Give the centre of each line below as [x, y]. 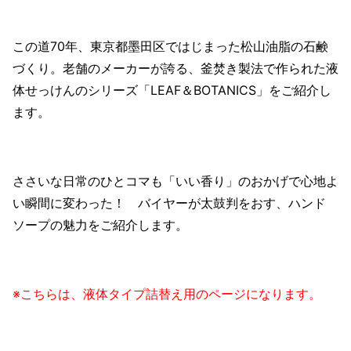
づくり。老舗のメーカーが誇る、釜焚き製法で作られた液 [175, 68]
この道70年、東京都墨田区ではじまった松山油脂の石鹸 [170, 46]
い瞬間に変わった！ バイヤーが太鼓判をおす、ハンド [169, 203]
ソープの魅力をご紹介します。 [100, 224]
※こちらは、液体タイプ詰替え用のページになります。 [167, 293]
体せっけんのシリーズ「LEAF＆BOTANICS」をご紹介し [172, 90]
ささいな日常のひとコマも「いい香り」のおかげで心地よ [175, 181]
